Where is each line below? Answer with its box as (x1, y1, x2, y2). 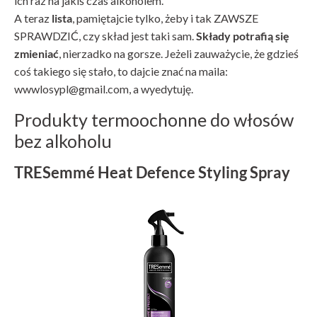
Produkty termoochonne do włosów (14, 108, 294, 130)
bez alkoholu (14, 129, 112, 151)
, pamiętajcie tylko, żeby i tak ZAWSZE (72, 11, 258, 25)
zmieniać (14, 46, 59, 60)
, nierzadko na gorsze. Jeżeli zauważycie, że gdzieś (59, 46, 299, 60)
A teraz (14, 11, 52, 25)
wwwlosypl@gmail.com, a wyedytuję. (14, 81, 193, 96)
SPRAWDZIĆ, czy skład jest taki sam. (14, 28, 196, 42)
